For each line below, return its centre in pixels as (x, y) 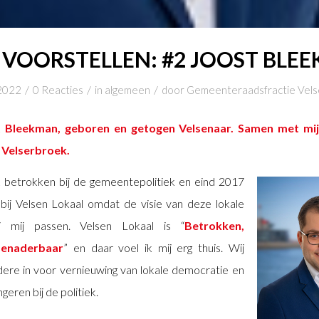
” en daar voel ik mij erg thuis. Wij (154, 248)
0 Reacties (58, 90)
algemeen (127, 90)
